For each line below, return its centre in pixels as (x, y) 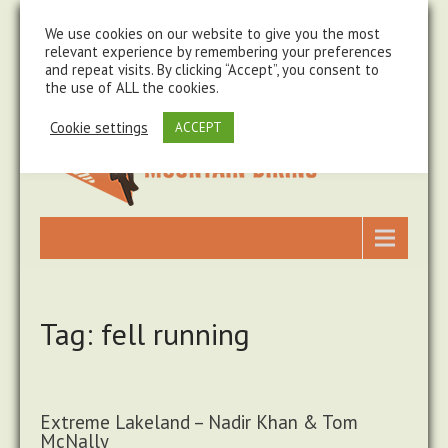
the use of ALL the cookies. (132, 87)
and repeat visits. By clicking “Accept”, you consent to (212, 69)
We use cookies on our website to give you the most (212, 33)
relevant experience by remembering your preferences (218, 51)
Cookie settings (99, 127)
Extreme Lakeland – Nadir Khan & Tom (199, 422)
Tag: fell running (145, 333)
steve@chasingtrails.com (290, 18)
